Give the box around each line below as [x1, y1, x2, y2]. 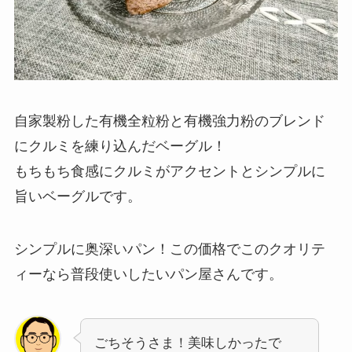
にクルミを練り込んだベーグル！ [13, 137, 226, 154]
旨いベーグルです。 [13, 188, 141, 204]
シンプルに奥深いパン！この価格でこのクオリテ [13, 241, 325, 258]
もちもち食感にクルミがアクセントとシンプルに [13, 163, 325, 179]
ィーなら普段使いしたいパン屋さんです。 [13, 266, 283, 283]
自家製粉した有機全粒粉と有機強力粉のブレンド [13, 112, 325, 129]
